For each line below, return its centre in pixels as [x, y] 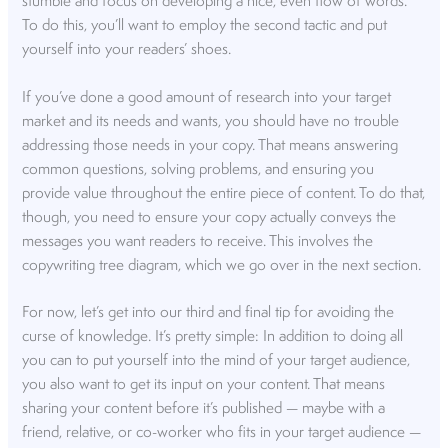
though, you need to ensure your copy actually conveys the [209, 217]
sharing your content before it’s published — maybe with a [204, 408]
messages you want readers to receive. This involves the [198, 241]
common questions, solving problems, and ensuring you [198, 169]
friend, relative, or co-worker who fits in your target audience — [222, 432]
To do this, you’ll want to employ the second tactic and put [205, 26]
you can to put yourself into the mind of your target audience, [216, 360]
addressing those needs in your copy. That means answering [210, 145]
